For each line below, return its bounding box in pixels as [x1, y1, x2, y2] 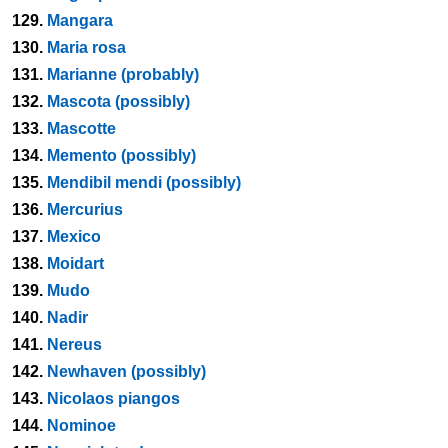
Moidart [47, 255, 104, 272]
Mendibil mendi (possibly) [47, 174, 241, 191]
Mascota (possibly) [47, 93, 190, 110]
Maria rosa [47, 39, 126, 56]
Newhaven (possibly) [47, 363, 206, 380]
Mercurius [47, 201, 123, 218]
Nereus [47, 336, 102, 353]
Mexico [47, 228, 101, 245]
